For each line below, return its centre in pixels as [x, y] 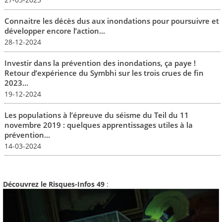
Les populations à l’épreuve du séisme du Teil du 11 [96, 115]
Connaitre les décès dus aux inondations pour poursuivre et [111, 21]
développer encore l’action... [55, 31]
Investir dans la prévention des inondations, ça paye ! [100, 63]
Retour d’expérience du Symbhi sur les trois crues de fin [104, 73]
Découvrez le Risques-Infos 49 [54, 184]
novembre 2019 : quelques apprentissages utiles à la [98, 125]
